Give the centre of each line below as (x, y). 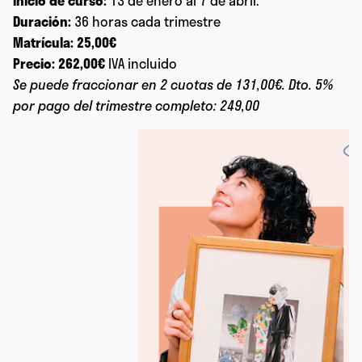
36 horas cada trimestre (146, 21)
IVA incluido (141, 63)
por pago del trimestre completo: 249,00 (136, 105)
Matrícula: (43, 42)
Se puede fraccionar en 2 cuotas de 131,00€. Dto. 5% (173, 84)
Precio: (34, 63)
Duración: (42, 21)
